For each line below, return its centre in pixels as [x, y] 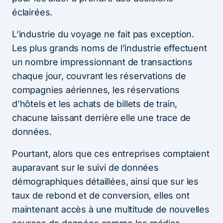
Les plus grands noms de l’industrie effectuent [110, 48]
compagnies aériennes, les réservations [96, 90]
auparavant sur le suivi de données [85, 167]
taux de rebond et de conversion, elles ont [101, 195]
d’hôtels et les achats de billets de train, [95, 104]
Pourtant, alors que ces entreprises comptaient [111, 153]
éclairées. [32, 12]
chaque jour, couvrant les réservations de [99, 76]
